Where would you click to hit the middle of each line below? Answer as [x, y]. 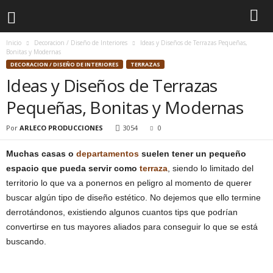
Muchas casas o [41, 154]
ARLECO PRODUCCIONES [61, 128]
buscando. [26, 241]
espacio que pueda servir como [72, 168]
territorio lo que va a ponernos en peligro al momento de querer [129, 183]
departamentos [108, 154]
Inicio [14, 43]
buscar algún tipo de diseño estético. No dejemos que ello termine [133, 197]
